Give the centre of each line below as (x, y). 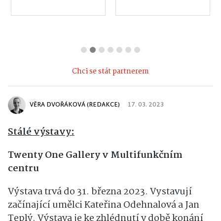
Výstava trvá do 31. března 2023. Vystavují (100, 192)
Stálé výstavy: (41, 132)
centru (23, 168)
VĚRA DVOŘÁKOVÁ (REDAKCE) (75, 105)
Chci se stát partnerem (110, 71)
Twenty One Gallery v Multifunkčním (95, 155)
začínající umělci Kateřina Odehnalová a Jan (104, 205)
